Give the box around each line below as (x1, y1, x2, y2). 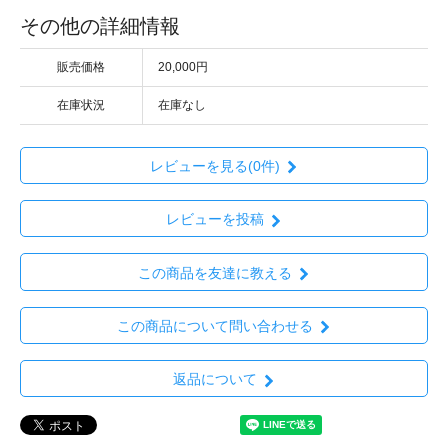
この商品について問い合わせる (116, 317, 313, 334)
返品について (172, 371, 257, 388)
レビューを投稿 (165, 211, 264, 228)
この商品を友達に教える (137, 264, 292, 281)
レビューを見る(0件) (149, 158, 280, 175)
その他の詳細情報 (20, 14, 180, 37)
